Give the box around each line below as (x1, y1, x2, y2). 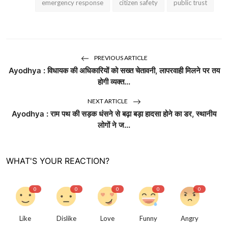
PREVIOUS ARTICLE (93, 53, 148, 62)
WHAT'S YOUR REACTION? (6, 155, 109, 166)
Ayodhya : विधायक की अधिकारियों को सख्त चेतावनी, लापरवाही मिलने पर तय (8, 65, 220, 75)
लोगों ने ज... (98, 120, 130, 130)
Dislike (56, 214, 76, 222)
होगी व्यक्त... (98, 76, 130, 87)
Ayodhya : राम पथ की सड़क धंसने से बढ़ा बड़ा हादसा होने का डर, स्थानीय (12, 108, 216, 119)
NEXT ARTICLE (87, 97, 129, 105)
